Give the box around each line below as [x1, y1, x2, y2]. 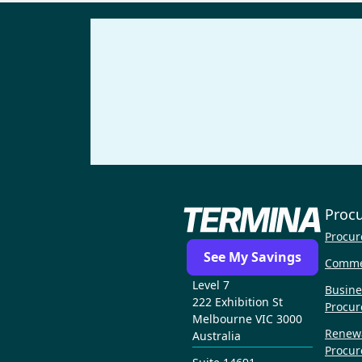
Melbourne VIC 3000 [192, 310, 302, 326]
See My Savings [203, 248, 301, 267]
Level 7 [192, 276, 229, 293]
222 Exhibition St [192, 293, 283, 309]
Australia [192, 327, 241, 343]
